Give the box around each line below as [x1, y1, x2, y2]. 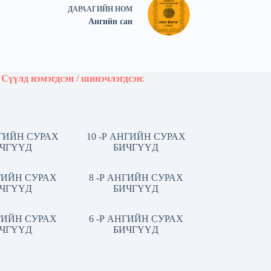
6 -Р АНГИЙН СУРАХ [88, 214, 183, 224]
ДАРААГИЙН [67, 4, 115, 13]
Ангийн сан [88, 16, 132, 26]
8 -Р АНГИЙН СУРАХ [88, 172, 183, 183]
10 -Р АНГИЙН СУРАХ [86, 131, 186, 142]
